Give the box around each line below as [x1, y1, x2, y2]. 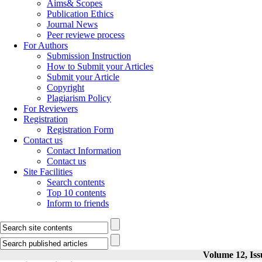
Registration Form [47, 125, 113, 135]
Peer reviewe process [47, 30, 125, 40]
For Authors [23, 40, 68, 50]
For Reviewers [23, 104, 78, 113]
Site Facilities [23, 167, 73, 177]
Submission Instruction [47, 51, 131, 61]
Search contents [47, 177, 105, 187]
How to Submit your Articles [47, 61, 153, 71]
